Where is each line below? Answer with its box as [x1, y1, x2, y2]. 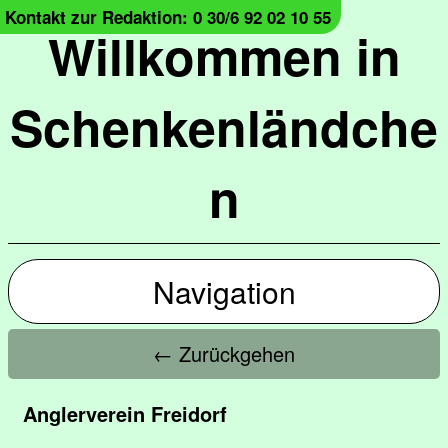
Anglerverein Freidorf [23, 399, 227, 428]
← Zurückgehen [153, 339, 295, 368]
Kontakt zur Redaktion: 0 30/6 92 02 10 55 [5, 5, 331, 29]
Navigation [152, 270, 296, 313]
